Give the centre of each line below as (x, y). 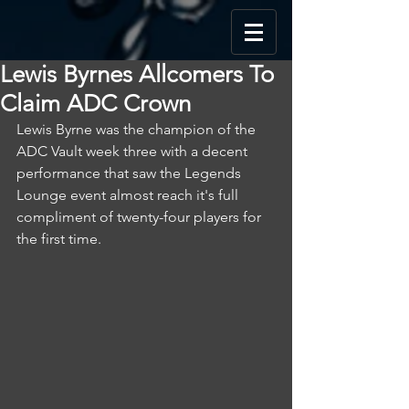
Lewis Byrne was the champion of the (138, 129)
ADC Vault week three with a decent (134, 151)
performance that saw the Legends (131, 173)
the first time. (59, 239)
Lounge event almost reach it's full (129, 195)
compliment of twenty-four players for (141, 217)
